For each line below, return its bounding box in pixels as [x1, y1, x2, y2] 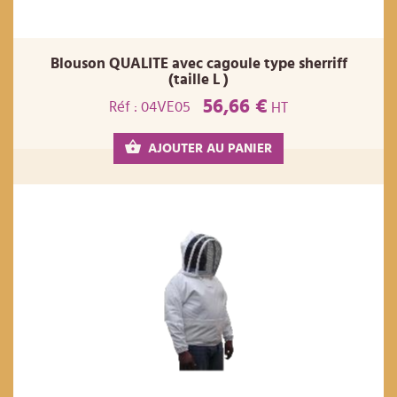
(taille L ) [168, 71, 229, 87]
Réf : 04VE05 [109, 98, 191, 114]
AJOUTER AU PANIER [148, 142, 272, 156]
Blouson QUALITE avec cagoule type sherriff [50, 55, 347, 71]
